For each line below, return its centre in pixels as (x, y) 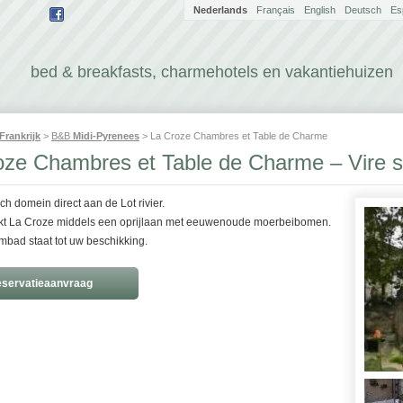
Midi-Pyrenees (106, 136)
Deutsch (363, 10)
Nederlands (220, 10)
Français (276, 10)
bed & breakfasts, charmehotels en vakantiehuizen (212, 72)
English (320, 10)
